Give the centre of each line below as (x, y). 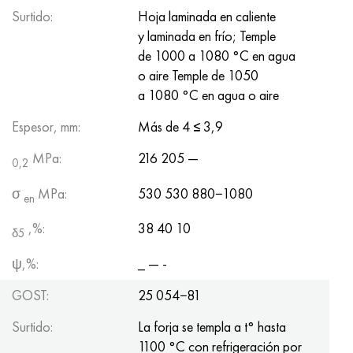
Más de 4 (165, 127)
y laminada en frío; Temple (207, 36)
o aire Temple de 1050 (198, 76)
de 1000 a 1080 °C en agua (217, 56)
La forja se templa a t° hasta (212, 327)
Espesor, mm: (46, 127)
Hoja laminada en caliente (207, 17)
